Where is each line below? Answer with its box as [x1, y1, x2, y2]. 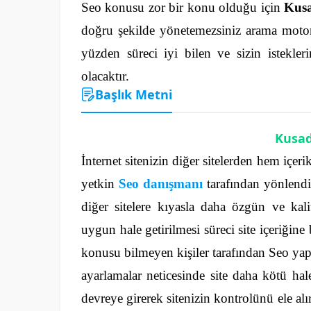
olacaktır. [81, 68, 129, 83]
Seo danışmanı [119, 176, 203, 191]
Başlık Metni [95, 85, 172, 103]
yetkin [81, 176, 119, 191]
